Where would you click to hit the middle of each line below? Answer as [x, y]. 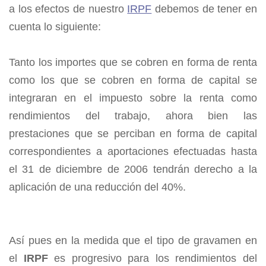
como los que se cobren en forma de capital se [133, 80]
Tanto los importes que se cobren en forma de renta [133, 63]
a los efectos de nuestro [68, 9]
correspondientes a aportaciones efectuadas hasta [133, 152]
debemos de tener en [205, 9]
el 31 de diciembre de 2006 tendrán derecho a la [133, 170]
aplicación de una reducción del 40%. [97, 187]
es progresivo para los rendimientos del [156, 259]
